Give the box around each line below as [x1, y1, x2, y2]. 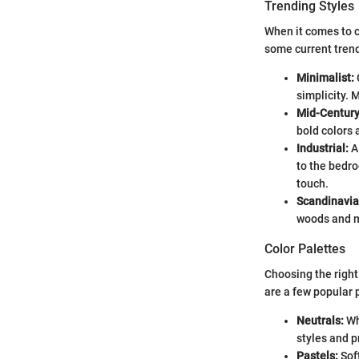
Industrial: [296, 142, 349, 155]
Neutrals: [296, 314, 344, 328]
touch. [296, 177, 329, 191]
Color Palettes [264, 241, 345, 257]
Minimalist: [296, 71, 354, 85]
